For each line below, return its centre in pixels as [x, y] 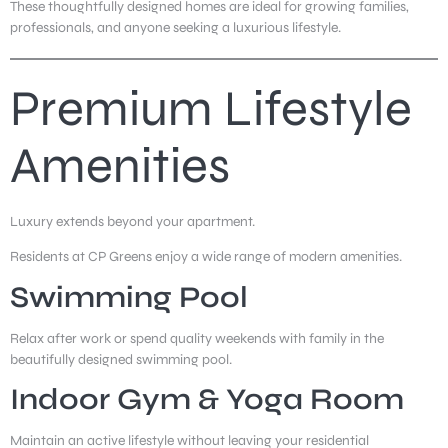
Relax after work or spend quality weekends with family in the [197, 338]
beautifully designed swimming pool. [121, 359]
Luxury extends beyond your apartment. [132, 221]
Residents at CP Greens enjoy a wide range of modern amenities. [206, 257]
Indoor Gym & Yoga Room [207, 398]
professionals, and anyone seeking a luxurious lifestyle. [175, 27]
